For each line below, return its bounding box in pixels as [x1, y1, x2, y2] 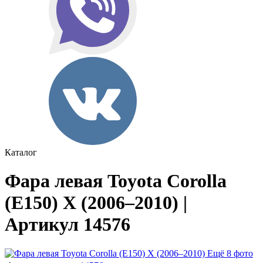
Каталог [5, 147, 37, 157]
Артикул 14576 [5, 214, 130, 235]
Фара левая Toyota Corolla [5, 170, 227, 192]
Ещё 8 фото [207, 248, 253, 258]
